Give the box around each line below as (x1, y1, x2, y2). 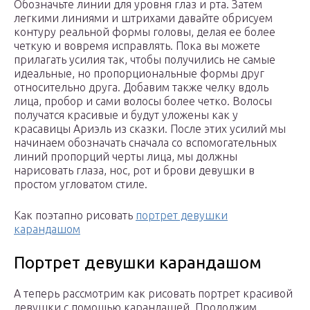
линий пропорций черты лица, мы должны (14, 149, 237, 163)
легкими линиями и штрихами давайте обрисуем (14, 11, 273, 24)
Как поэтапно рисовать (14, 208, 136, 221)
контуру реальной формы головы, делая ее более (14, 25, 275, 38)
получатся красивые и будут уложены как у (14, 108, 238, 121)
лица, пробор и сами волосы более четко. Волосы (14, 94, 272, 107)
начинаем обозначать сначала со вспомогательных (14, 136, 277, 149)
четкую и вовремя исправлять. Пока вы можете (14, 39, 260, 52)
